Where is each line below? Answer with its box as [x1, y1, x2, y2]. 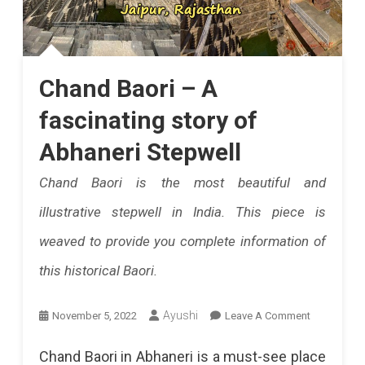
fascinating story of [38, 105, 257, 134]
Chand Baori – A [38, 73, 218, 103]
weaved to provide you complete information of [38, 232, 327, 249]
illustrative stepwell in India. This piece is [38, 203, 327, 220]
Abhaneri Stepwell [38, 137, 241, 166]
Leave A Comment [224, 309, 310, 322]
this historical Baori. [38, 262, 157, 279]
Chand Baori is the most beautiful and [38, 174, 327, 191]
